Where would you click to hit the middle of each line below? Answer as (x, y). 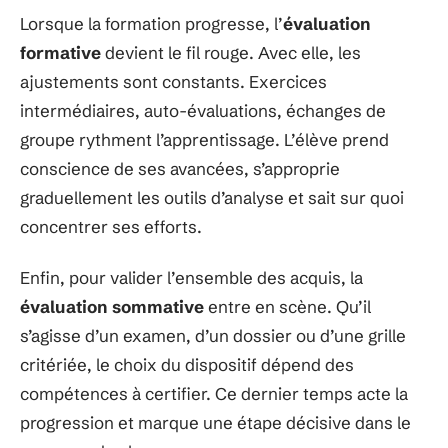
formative (60, 52)
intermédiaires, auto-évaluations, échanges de (203, 110)
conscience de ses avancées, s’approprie (180, 168)
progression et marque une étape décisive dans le (215, 422)
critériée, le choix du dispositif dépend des (187, 364)
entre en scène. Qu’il (287, 306)
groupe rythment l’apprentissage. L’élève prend (204, 139)
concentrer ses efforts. (111, 226)
